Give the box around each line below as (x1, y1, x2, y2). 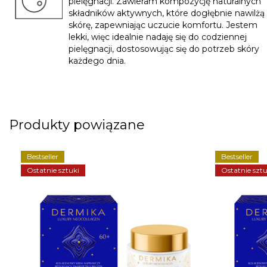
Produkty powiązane (9, 117, 145, 133)
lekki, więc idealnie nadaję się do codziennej (69, 32, 247, 43)
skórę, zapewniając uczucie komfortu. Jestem (69, 20, 257, 31)
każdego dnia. (69, 55, 126, 67)
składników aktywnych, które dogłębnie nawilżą (69, 8, 265, 19)
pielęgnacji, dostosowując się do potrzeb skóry (69, 44, 259, 55)
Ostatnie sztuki (27, 166, 79, 175)
